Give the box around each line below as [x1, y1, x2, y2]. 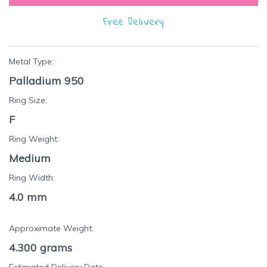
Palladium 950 [9, 74, 84, 88]
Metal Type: [9, 56, 54, 67]
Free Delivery [103, 12, 164, 31]
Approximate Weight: [9, 223, 94, 234]
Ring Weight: [9, 133, 59, 145]
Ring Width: [9, 172, 55, 184]
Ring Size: [9, 95, 47, 106]
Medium [9, 151, 51, 166]
